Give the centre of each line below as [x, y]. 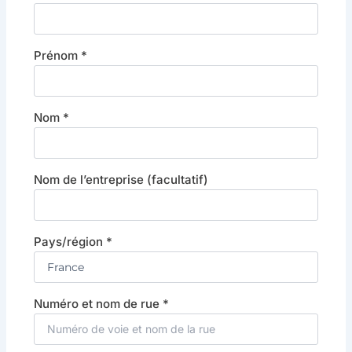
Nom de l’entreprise [90, 180]
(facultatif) [177, 180]
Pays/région [70, 242]
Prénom [57, 56]
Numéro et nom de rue [98, 304]
